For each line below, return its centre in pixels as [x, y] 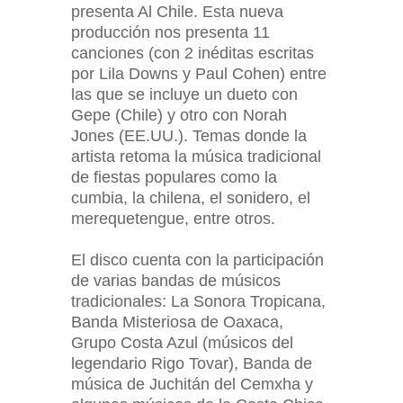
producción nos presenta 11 [170, 32]
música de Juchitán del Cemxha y [192, 384]
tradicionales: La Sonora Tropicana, [198, 301]
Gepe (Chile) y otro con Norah [179, 115]
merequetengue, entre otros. [173, 219]
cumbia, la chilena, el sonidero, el [191, 198]
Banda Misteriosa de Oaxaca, [177, 322]
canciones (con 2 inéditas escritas [193, 53]
